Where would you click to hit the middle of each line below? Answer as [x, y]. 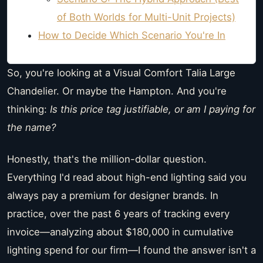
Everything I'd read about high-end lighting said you [127, 178]
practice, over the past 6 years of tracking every [118, 214]
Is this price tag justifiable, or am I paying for [153, 109]
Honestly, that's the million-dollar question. [107, 159]
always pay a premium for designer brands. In [113, 196]
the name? [32, 127]
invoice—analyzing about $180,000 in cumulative [120, 232]
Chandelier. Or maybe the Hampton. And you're [117, 91]
